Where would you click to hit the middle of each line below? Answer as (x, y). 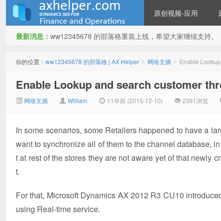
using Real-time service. (58, 209)
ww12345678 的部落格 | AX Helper (92, 61)
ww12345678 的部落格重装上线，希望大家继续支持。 (134, 36)
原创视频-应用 (176, 13)
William (77, 100)
